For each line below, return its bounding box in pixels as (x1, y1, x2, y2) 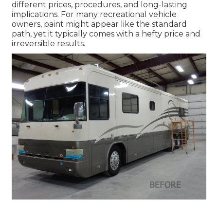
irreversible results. (12, 38, 85, 48)
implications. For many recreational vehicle (12, 9, 177, 19)
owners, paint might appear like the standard (12, 19, 187, 29)
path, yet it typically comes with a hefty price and (12, 29, 200, 38)
